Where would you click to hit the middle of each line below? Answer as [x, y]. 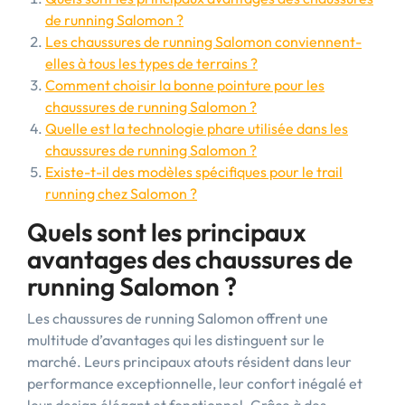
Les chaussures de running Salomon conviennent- [203, 42]
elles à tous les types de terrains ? [151, 63]
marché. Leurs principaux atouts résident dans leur [189, 362]
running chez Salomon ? [121, 193]
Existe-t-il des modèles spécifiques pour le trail [194, 172]
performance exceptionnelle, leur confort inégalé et [195, 383]
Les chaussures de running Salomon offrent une [178, 318]
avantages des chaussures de [190, 259]
